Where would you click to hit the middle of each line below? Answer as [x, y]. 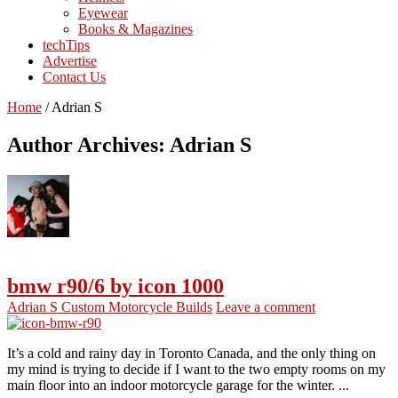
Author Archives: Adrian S [129, 144]
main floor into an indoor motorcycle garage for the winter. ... [178, 385]
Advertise [70, 60]
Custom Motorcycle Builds [137, 306]
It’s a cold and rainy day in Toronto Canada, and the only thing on [191, 353]
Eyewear [103, 12]
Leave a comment [266, 306]
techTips [66, 44]
